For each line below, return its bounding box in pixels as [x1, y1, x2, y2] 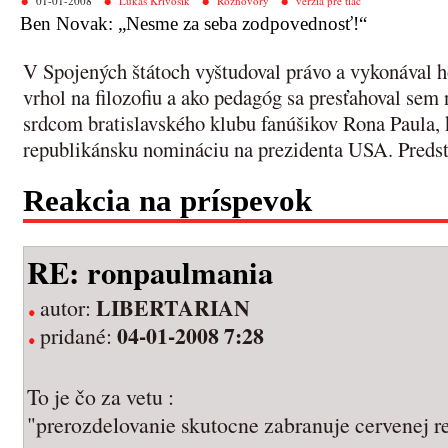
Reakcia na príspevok [23, 184, 312, 219]
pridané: [40, 320, 117, 350]
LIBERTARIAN [96, 291, 250, 323]
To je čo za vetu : [27, 381, 174, 411]
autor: [40, 292, 96, 322]
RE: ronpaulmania [27, 249, 273, 294]
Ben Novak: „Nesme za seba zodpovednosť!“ [20, 13, 367, 34]
